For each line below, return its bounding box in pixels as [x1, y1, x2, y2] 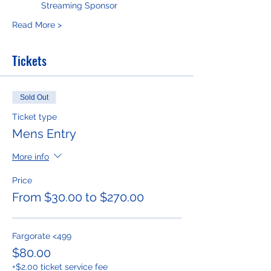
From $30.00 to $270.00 [12, 190, 144, 204]
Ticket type [12, 112, 57, 122]
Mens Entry [12, 126, 76, 141]
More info [12, 151, 49, 162]
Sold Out [20, 93, 48, 102]
